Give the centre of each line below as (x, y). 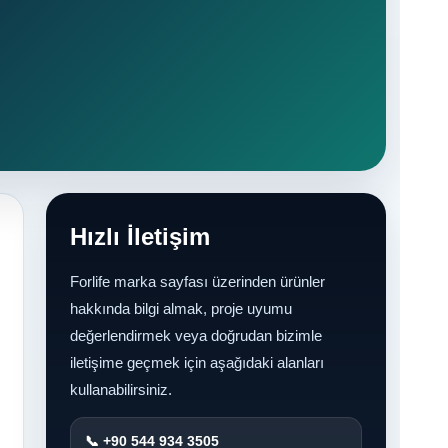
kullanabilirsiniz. (121, 390)
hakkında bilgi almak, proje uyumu (181, 309)
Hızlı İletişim (140, 237)
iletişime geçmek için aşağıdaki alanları (197, 363)
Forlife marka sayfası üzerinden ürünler (197, 282)
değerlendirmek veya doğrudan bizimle (196, 336)
